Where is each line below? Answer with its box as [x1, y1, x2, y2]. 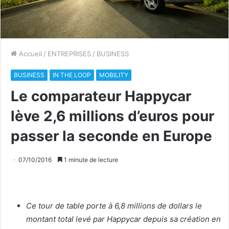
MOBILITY [99, 71, 128, 79]
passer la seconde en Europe [11, 127, 212, 145]
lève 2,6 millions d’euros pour [11, 107, 214, 125]
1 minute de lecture [62, 155, 118, 164]
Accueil [17, 49, 42, 58]
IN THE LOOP [53, 71, 91, 79]
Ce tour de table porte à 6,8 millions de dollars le [26, 200, 202, 211]
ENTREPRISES [48, 49, 91, 58]
